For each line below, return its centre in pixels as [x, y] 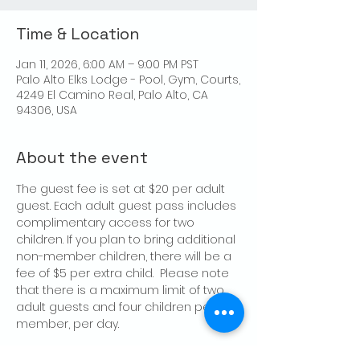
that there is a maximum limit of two [122, 290]
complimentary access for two [107, 223]
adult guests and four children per [117, 307]
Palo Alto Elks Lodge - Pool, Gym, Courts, [128, 80]
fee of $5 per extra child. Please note [124, 274]
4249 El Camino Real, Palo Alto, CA [112, 95]
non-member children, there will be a [125, 257]
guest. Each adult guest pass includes [128, 206]
